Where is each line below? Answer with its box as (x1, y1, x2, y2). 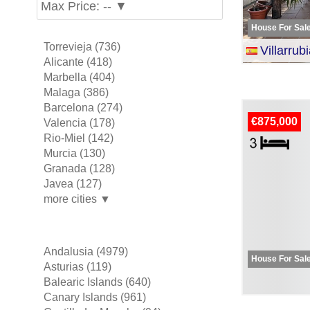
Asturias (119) (43, 260, 111, 273)
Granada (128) (43, 163, 115, 174)
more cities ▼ (43, 193, 111, 205)
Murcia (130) (43, 147, 105, 159)
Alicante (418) (43, 56, 112, 68)
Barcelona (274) (43, 102, 122, 113)
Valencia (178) (43, 117, 115, 129)
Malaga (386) (43, 86, 109, 98)
